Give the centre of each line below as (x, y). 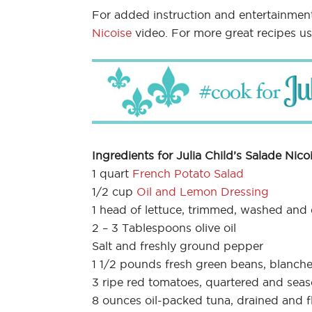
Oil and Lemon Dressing (203, 191)
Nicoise (112, 32)
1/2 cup (114, 191)
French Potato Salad (188, 173)
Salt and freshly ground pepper (178, 245)
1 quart (112, 173)
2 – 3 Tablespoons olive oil (164, 227)
